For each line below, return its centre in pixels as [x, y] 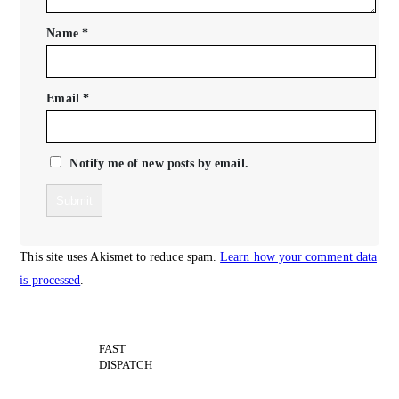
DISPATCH [126, 364]
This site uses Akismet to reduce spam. [120, 256]
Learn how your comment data [299, 256]
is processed [50, 280]
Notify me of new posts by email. [159, 163]
